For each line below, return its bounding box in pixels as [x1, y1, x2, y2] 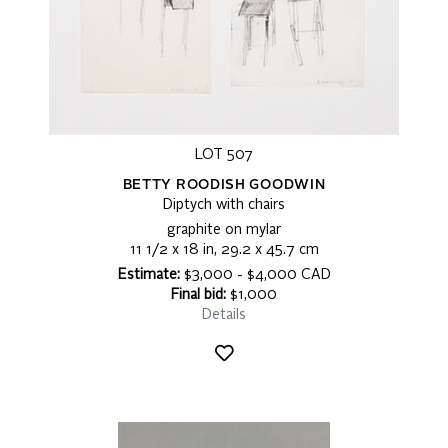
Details [202, 308, 246, 323]
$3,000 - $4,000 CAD [179, 268, 331, 283]
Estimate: [117, 268, 180, 283]
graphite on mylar [167, 223, 281, 238]
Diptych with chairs [163, 198, 285, 213]
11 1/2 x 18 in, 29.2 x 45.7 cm [129, 243, 319, 258]
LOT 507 [195, 148, 253, 163]
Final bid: [171, 288, 226, 303]
